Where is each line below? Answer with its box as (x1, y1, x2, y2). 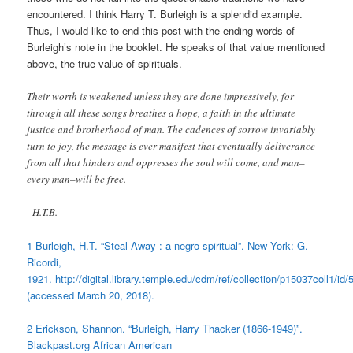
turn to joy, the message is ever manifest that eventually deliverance (27, 138, 316, 153)
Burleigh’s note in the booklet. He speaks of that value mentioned (27, 39, 325, 54)
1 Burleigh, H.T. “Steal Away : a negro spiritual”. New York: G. (27, 237, 309, 253)
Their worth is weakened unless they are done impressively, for (27, 88, 295, 103)
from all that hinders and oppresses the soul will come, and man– (27, 154, 306, 169)
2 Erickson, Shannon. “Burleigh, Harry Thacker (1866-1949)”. (27, 321, 303, 336)
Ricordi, (27, 254, 62, 269)
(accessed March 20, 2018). (27, 287, 158, 303)
